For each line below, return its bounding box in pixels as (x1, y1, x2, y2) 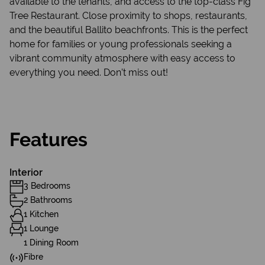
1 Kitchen (24, 209, 59, 219)
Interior (9, 167, 43, 178)
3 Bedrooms (24, 181, 70, 190)
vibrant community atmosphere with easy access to (9, 53, 235, 64)
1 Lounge (24, 224, 59, 233)
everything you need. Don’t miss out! (9, 67, 168, 78)
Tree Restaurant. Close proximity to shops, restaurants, (9, 10, 247, 21)
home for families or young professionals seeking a (9, 38, 232, 50)
